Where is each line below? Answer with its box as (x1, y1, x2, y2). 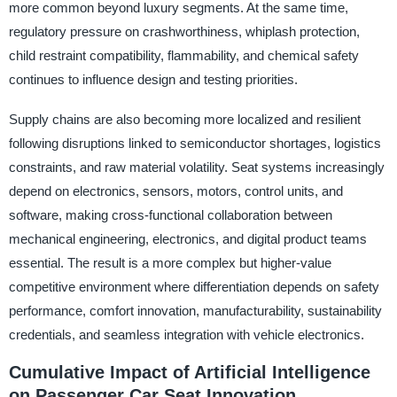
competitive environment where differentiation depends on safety (8, 278, 379, 294)
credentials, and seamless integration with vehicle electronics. (8, 326, 364, 342)
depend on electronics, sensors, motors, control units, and (8, 183, 343, 198)
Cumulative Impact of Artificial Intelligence (8, 362, 370, 382)
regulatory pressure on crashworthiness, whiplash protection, (8, 23, 360, 39)
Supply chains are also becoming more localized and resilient (8, 111, 361, 127)
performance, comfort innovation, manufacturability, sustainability (8, 302, 382, 318)
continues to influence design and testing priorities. (8, 71, 298, 87)
